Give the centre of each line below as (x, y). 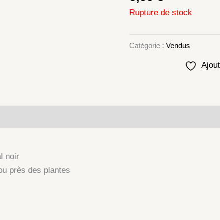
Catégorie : (147, 45)
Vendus (178, 45)
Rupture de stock (160, 13)
